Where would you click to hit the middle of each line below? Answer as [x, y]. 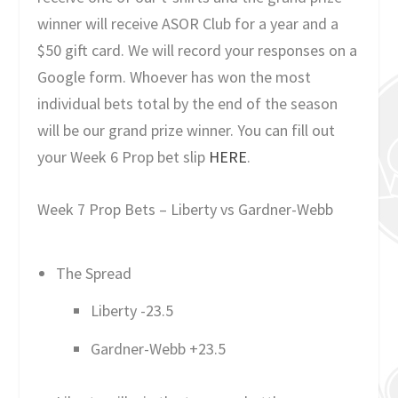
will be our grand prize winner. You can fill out [187, 131]
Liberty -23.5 [131, 311]
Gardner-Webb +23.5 [158, 348]
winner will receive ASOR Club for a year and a [188, 24]
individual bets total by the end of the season [188, 104]
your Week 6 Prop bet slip [123, 157]
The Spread [93, 273]
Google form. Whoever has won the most [175, 77]
